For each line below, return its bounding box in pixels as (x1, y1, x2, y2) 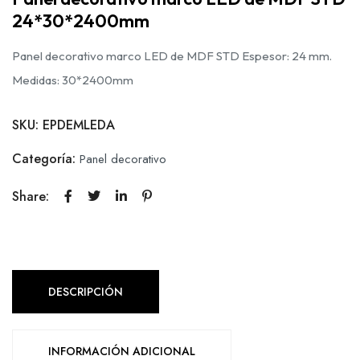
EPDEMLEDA (43, 115, 115, 134)
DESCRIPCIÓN (48, 283, 123, 300)
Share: (12, 186, 49, 206)
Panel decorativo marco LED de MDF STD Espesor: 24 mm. (12, 47, 332, 63)
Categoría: (12, 149, 80, 168)
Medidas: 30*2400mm (12, 72, 133, 88)
